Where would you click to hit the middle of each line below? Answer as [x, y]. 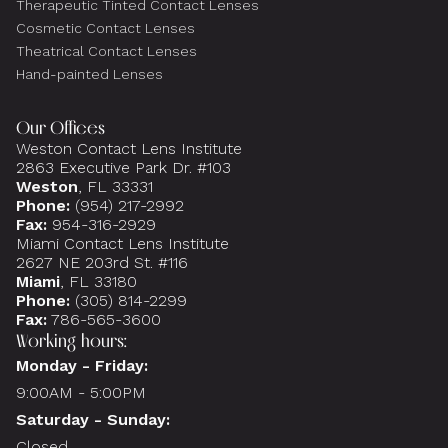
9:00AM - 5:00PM [81, 392]
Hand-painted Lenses [89, 73]
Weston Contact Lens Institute [134, 148]
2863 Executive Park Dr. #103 [128, 167]
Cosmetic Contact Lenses [105, 27]
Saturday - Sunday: [93, 419]
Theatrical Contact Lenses [106, 50]
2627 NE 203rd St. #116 [102, 262]
